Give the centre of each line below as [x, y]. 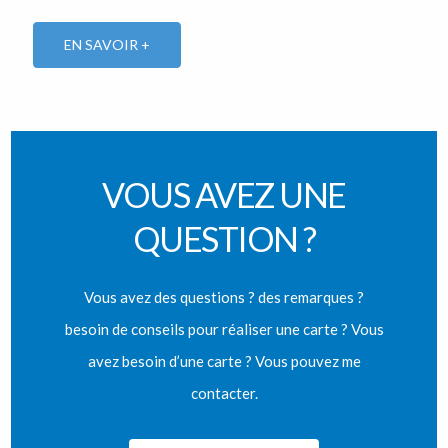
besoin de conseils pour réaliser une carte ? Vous [224, 329]
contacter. [224, 393]
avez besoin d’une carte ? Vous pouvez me [224, 361]
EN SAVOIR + [107, 45]
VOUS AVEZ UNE [224, 195]
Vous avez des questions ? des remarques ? [224, 297]
